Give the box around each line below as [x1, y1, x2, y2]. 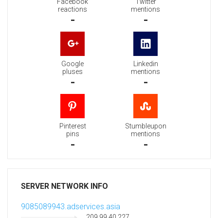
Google [61, 60, 84, 68]
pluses [62, 68, 83, 76]
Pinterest [59, 122, 86, 130]
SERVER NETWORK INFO [21, 182, 108, 191]
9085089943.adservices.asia [21, 202, 120, 212]
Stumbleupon [125, 122, 166, 130]
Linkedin [133, 60, 158, 68]
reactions [58, 5, 87, 14]
